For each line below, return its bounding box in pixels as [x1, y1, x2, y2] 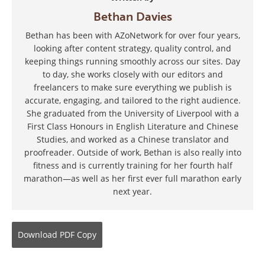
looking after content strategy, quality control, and [34, 42, 231, 54]
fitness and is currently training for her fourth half [33, 159, 232, 171]
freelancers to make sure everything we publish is [33, 81, 232, 93]
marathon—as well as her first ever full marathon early [24, 172, 241, 184]
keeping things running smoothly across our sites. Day [25, 55, 240, 67]
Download [18, 228, 57, 240]
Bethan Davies [93, 9, 172, 24]
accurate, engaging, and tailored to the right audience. [24, 94, 241, 106]
